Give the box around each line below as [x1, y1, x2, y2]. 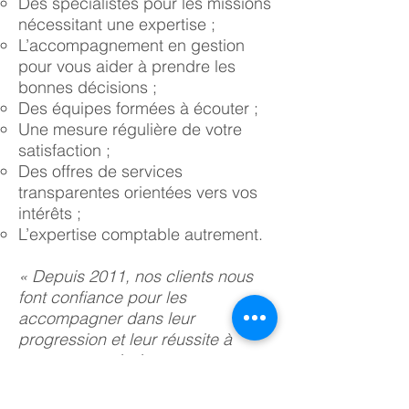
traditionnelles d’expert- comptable [18, 371, 274, 392]
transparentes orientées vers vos [18, 182, 257, 203]
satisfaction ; [18, 140, 110, 161]
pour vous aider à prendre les [18, 56, 236, 77]
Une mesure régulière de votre [18, 119, 242, 140]
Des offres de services [18, 161, 183, 182]
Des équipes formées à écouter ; [18, 98, 258, 119]
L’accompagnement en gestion [18, 35, 245, 56]
